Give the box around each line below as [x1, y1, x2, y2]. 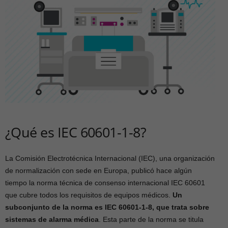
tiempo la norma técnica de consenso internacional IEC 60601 [5, 179, 205, 187]
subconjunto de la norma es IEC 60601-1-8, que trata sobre [5, 203, 209, 211]
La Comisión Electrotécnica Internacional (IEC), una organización [5, 154, 215, 162]
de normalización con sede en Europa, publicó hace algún [5, 166, 192, 175]
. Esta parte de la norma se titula [99, 215, 204, 223]
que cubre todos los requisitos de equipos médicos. [5, 191, 173, 199]
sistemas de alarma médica [5, 215, 99, 223]
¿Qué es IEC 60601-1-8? [5, 123, 147, 141]
